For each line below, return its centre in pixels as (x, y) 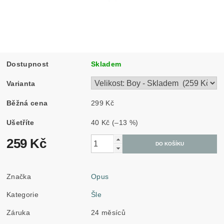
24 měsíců (108, 212)
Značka (19, 176)
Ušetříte (20, 122)
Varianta (21, 83)
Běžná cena (27, 103)
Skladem (106, 64)
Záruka (18, 212)
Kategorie (22, 194)
